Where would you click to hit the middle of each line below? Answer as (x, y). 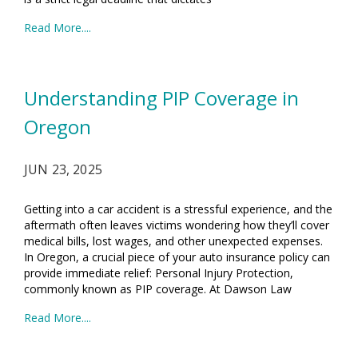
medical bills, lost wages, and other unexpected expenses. (173, 241)
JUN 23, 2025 (63, 169)
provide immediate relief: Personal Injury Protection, (159, 273)
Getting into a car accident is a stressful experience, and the (178, 209)
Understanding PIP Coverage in (161, 98)
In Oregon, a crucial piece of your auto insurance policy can (177, 257)
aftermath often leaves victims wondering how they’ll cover (177, 225)
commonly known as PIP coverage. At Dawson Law (158, 289)
